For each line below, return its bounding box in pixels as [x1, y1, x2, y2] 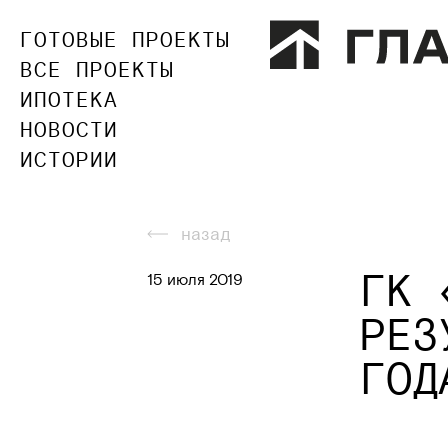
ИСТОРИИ [20, 147, 118, 172]
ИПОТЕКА [20, 87, 118, 112]
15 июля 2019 [146, 270, 243, 288]
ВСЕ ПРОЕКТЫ [20, 57, 174, 82]
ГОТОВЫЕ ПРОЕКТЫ [20, 27, 230, 52]
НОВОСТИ [20, 117, 118, 142]
